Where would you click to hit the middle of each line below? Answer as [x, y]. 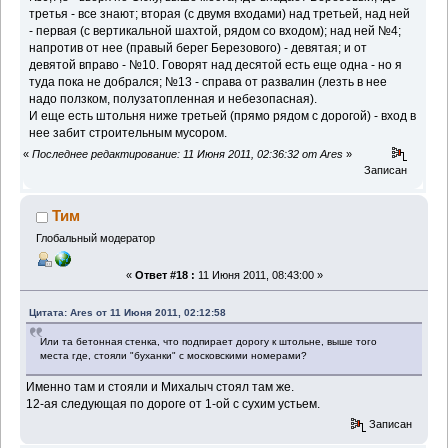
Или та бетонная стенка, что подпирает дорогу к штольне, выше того [209, 341]
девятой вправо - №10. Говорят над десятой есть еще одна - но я [216, 65]
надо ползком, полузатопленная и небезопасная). [173, 99]
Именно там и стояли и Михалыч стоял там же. [160, 386]
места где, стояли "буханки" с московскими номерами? [174, 355]
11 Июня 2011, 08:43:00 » [258, 274]
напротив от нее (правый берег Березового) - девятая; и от [198, 48]
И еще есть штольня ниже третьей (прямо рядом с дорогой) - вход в [223, 116]
